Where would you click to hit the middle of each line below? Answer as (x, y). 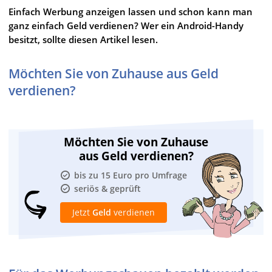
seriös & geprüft (107, 188)
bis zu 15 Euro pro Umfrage (131, 175)
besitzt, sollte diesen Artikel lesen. (83, 39)
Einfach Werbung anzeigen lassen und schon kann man (131, 11)
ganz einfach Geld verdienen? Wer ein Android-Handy (126, 25)
